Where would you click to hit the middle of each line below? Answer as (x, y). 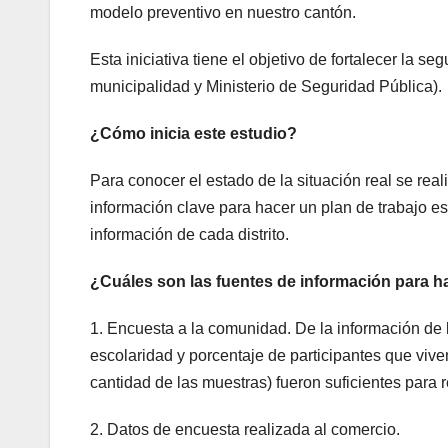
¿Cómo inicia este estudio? (193, 133)
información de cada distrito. (189, 234)
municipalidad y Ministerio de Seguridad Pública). (266, 86)
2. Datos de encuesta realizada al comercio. (245, 429)
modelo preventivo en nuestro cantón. (223, 12)
